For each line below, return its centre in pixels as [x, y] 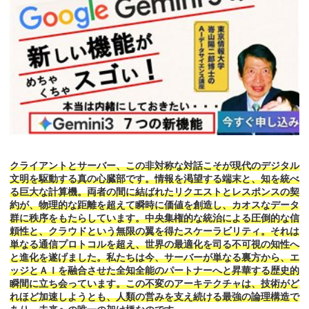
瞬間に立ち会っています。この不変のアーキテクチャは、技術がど [154, 284]
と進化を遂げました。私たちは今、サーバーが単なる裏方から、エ [154, 258]
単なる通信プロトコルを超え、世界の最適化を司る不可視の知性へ [154, 245]
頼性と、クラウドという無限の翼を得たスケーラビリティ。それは [154, 231]
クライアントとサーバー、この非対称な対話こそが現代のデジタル [154, 166]
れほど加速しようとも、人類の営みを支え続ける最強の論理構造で [154, 297]
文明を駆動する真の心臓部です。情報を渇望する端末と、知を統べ [154, 179]
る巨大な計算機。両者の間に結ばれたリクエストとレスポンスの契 [154, 192]
